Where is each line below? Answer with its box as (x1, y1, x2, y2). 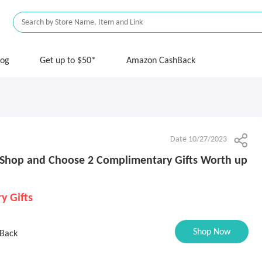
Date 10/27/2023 (170, 135, 227, 144)
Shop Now (193, 227, 230, 237)
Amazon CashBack (126, 56, 195, 65)
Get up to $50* (40, 56, 96, 65)
